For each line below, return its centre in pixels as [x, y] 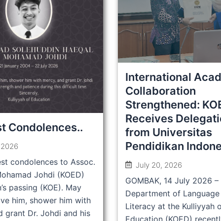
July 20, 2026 [159, 165]
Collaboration [161, 91]
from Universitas [169, 132]
